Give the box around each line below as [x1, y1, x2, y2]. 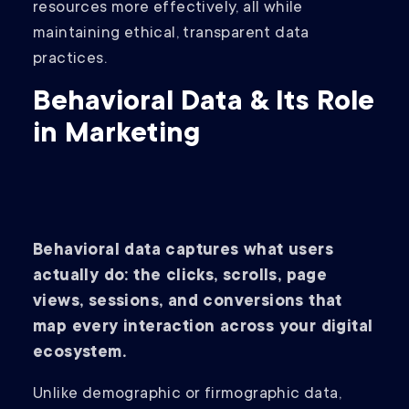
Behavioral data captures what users [33, 242, 333, 261]
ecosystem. [33, 344, 131, 363]
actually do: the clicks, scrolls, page [33, 267, 328, 287]
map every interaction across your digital [33, 319, 373, 338]
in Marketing [33, 120, 200, 152]
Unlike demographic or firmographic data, [33, 385, 341, 404]
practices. [33, 50, 108, 69]
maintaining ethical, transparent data [33, 25, 309, 44]
